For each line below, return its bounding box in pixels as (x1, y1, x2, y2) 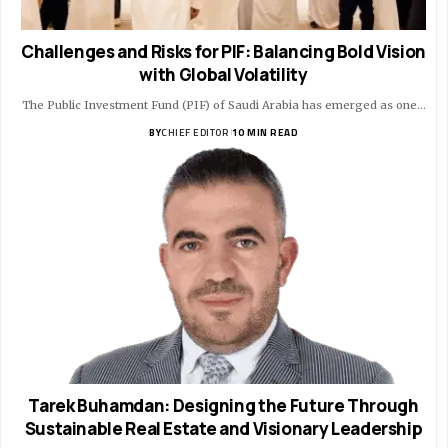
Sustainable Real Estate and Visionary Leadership (24, 416, 423, 440)
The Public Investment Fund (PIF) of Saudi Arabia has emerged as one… (21, 97, 426, 112)
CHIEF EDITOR (161, 124, 228, 140)
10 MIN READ (231, 124, 298, 140)
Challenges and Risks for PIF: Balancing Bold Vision (21, 39, 426, 63)
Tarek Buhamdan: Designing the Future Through (28, 393, 419, 417)
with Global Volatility (139, 62, 308, 86)
